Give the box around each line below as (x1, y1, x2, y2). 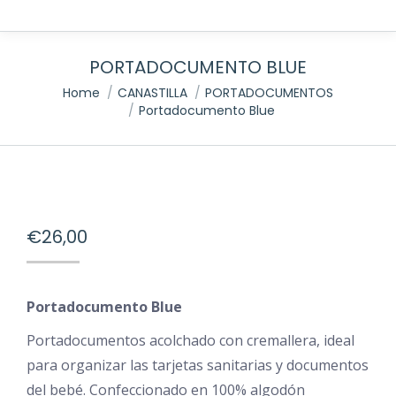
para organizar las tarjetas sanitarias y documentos (27, 355, 369, 375)
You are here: (27, 83, 115, 103)
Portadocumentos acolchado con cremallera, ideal (27, 331, 354, 350)
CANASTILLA (118, 84, 187, 102)
